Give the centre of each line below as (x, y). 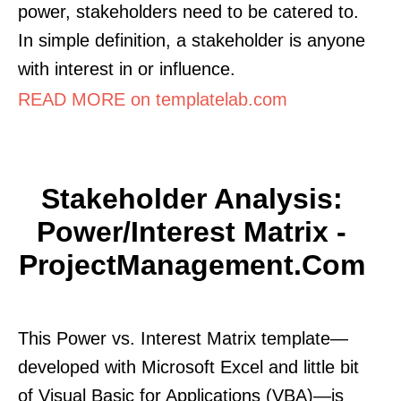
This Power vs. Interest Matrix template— (183, 338)
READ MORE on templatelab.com (153, 99)
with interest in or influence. (127, 68)
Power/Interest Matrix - (192, 231)
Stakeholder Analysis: (192, 198)
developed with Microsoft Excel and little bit (188, 367)
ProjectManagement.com (192, 264)
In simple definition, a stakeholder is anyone (192, 40)
